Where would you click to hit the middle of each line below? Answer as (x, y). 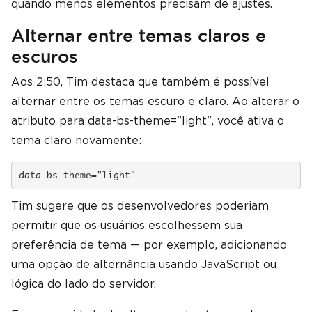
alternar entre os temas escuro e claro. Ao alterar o (155, 101)
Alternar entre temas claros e (139, 36)
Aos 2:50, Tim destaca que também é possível (140, 82)
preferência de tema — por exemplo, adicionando (149, 245)
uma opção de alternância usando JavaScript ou (144, 264)
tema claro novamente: (76, 140)
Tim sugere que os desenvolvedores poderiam (140, 206)
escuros (45, 56)
